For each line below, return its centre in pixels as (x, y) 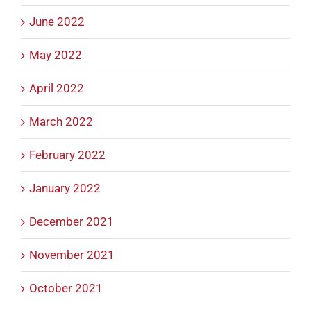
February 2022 (67, 155)
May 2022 (56, 55)
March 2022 (61, 122)
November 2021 (72, 255)
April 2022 (57, 89)
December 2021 (72, 222)
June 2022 (57, 22)
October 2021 (66, 288)
